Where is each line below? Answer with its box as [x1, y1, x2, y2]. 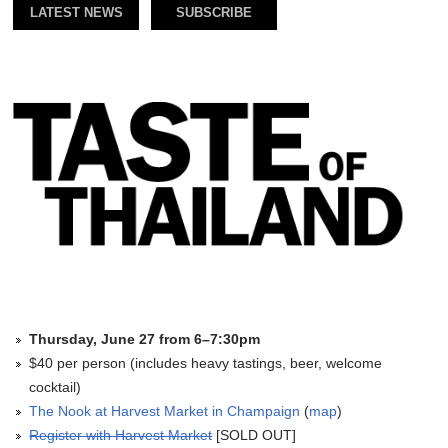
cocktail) [29, 379, 82, 396]
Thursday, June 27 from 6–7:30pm [29, 331, 261, 348]
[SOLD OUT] [212, 427, 297, 444]
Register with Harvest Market [29, 427, 213, 444]
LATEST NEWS [29, 5, 123, 20]
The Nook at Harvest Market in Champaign [29, 403, 301, 420]
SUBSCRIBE [176, 5, 253, 20]
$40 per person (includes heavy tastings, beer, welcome [29, 355, 383, 372]
